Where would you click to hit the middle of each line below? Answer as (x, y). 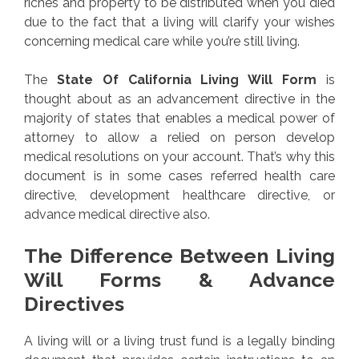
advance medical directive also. (117, 215)
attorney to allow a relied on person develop (179, 138)
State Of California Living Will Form (187, 80)
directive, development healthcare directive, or (179, 196)
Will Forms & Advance (179, 280)
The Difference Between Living (179, 256)
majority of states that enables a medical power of (179, 119)
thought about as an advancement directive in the (179, 99)
